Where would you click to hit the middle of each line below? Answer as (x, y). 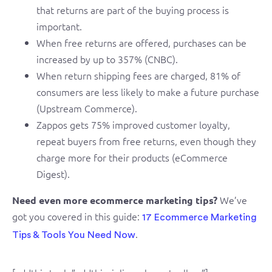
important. (59, 26)
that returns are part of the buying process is (133, 10)
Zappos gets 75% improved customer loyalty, (133, 124)
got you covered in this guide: (77, 216)
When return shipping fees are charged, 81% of (138, 75)
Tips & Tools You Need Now (74, 235)
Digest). (53, 174)
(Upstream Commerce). (87, 108)
